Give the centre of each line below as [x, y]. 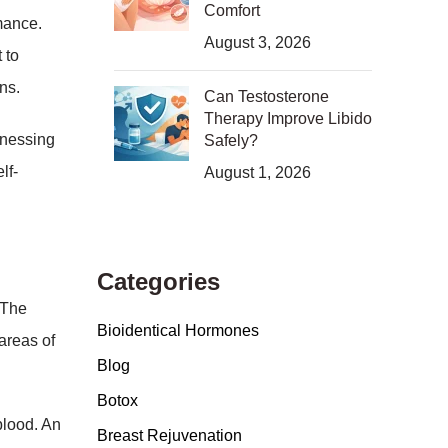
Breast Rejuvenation [169, 435]
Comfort [231, 10]
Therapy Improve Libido [287, 118]
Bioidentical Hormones [177, 330]
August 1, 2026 [257, 172]
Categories [158, 281]
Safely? [230, 140]
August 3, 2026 [257, 42]
